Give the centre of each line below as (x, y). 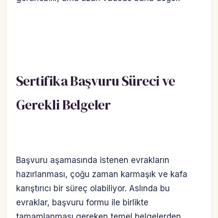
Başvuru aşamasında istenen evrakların (93, 160)
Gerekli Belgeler (64, 105)
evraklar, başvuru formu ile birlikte (82, 203)
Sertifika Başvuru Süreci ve (96, 81)
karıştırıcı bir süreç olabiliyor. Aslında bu (93, 189)
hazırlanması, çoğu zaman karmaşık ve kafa (102, 174)
